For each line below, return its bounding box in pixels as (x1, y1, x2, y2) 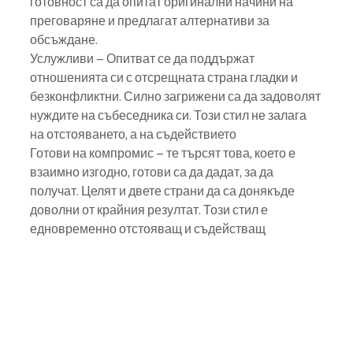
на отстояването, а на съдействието (30, 126, 236, 143)
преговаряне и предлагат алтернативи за (30, 13, 272, 29)
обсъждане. (30, 32, 98, 48)
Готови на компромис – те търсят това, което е (30, 145, 298, 162)
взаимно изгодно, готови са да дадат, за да (30, 164, 276, 180)
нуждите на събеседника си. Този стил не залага (30, 107, 309, 124)
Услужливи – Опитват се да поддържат (30, 50, 257, 67)
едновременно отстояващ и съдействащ (30, 221, 266, 237)
